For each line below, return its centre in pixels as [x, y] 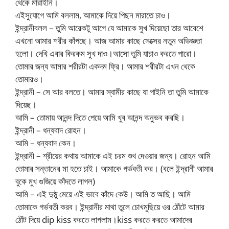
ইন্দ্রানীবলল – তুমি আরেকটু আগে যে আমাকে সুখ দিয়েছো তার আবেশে [109, 28]
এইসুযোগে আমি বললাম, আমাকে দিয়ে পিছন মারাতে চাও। [93, 15]
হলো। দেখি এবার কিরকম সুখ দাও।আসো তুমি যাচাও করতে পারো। [106, 53]
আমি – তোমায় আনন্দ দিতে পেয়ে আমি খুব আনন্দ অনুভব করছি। [100, 117]
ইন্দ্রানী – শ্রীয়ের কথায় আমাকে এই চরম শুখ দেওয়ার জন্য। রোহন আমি [113, 155]
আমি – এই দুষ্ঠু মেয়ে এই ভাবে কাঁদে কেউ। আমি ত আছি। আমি [103, 194]
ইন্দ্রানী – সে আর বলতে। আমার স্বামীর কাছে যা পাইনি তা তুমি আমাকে [112, 91]
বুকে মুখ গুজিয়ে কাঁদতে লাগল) [55, 181]
